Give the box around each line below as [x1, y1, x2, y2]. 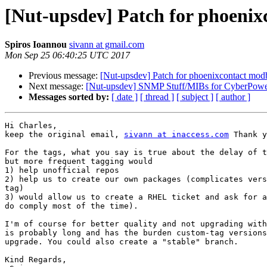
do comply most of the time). [5, 201, 138, 211]
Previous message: [29, 70, 100, 81]
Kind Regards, [5, 255, 67, 265]
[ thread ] [140, 92, 174, 103]
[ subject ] [176, 92, 213, 103]
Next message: [29, 81, 86, 92]
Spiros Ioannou [5, 39, 67, 50]
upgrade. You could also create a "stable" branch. [5, 237, 238, 247]
